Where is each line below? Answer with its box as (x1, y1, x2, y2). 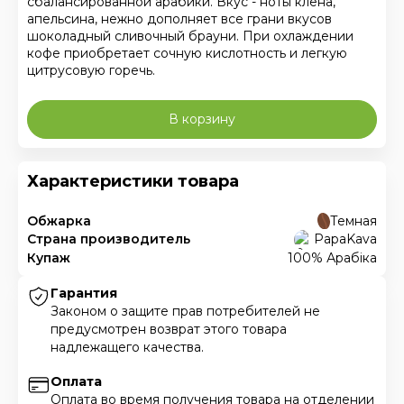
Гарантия (50, 285, 118, 301)
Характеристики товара (27, 171, 239, 191)
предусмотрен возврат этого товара (50, 321, 288, 337)
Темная (330, 212, 377, 229)
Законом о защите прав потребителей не (50, 303, 321, 319)
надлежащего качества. (50, 339, 205, 355)
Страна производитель (27, 231, 190, 248)
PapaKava (314, 231, 377, 248)
